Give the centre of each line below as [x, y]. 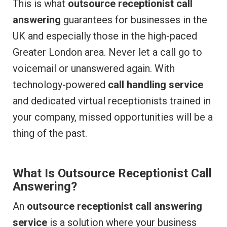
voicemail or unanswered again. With [94, 69]
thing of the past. [50, 134]
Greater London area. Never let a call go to [107, 52]
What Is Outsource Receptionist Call [112, 174]
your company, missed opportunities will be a [113, 117]
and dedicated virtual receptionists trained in [112, 101]
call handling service [156, 85]
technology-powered [60, 85]
